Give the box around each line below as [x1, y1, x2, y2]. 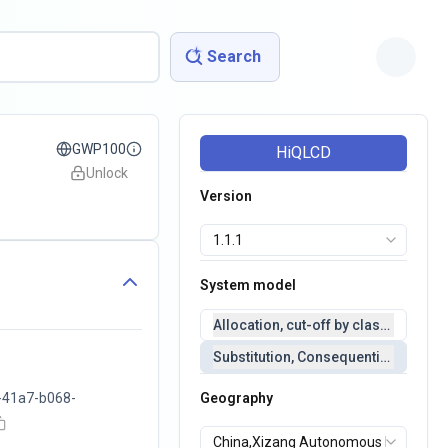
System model [200, 277, 297, 293]
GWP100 [72, 141, 127, 157]
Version [200, 188, 253, 204]
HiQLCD [276, 143, 332, 162]
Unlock [86, 165, 129, 181]
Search [207, 47, 261, 66]
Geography [200, 390, 274, 406]
